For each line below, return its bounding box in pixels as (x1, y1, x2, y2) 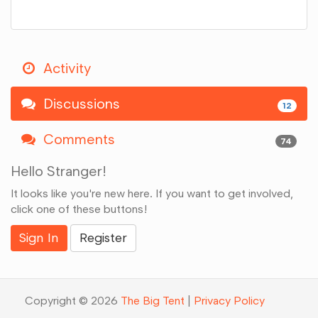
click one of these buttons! (11, 202, 148, 216)
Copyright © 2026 (25, 294, 121, 307)
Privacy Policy (194, 294, 265, 307)
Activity (40, 60, 91, 77)
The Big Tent (121, 294, 185, 307)
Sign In (19, 230, 59, 246)
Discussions (40, 95, 120, 112)
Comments (40, 131, 115, 148)
